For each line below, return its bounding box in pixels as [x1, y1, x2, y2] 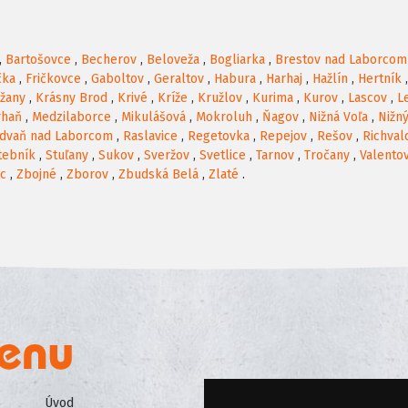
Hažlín [312, 71, 348, 87]
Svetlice [199, 148, 246, 164]
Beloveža [147, 52, 199, 68]
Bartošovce [5, 52, 71, 68]
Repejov [260, 128, 307, 145]
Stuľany [46, 148, 88, 164]
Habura [214, 71, 256, 87]
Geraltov [154, 71, 204, 87]
